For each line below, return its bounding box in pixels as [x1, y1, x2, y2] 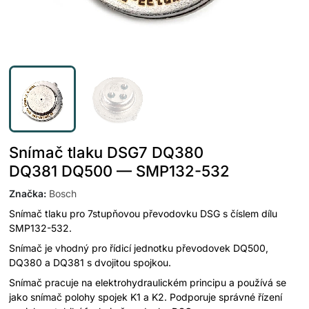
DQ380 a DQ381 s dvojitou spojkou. [9, 256, 171, 268]
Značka [9, 187, 43, 199]
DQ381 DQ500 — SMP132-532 [9, 161, 230, 180]
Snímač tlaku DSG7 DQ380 [9, 143, 203, 161]
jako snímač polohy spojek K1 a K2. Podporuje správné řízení [9, 290, 282, 303]
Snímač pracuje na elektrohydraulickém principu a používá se [9, 276, 286, 288]
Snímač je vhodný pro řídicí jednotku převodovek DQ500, [9, 241, 268, 254]
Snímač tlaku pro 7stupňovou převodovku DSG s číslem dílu [9, 207, 277, 219]
